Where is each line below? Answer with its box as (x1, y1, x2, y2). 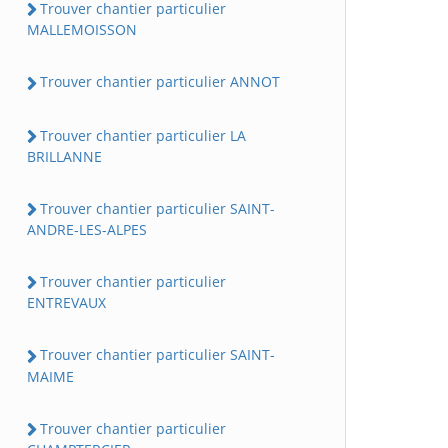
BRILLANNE (27, 146, 102, 166)
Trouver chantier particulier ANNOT (40, 72, 280, 92)
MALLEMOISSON (27, 20, 137, 40)
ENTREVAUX (27, 293, 106, 313)
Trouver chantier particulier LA (40, 125, 246, 145)
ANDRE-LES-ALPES (27, 220, 147, 240)
